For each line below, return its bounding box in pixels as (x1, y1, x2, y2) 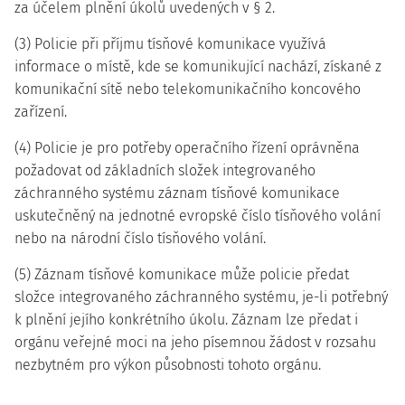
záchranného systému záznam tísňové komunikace (14, 184, 340, 202)
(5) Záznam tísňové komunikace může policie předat (14, 266, 349, 283)
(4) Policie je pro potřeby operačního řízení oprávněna (14, 139, 360, 156)
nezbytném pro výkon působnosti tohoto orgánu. (14, 356, 321, 373)
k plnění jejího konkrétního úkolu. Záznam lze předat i (14, 311, 358, 328)
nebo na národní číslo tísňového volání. (14, 230, 266, 247)
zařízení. (14, 103, 67, 120)
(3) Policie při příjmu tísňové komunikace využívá (14, 35, 326, 52)
